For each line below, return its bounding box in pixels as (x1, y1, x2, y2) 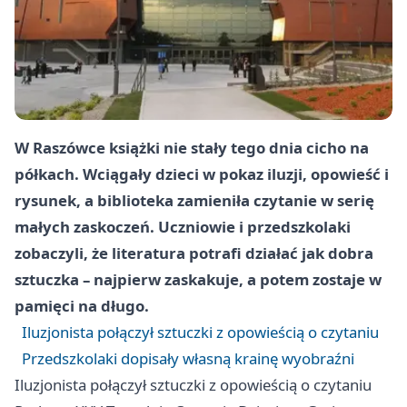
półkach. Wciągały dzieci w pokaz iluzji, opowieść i (15, 164, 389, 185)
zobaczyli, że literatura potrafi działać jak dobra (15, 243, 373, 264)
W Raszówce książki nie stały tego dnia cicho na (15, 137, 369, 159)
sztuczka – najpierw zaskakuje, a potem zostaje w (15, 269, 382, 291)
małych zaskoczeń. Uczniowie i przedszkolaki (15, 216, 351, 238)
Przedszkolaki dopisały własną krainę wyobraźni (22, 348, 354, 370)
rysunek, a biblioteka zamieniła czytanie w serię (15, 190, 374, 212)
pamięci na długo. (15, 295, 149, 317)
